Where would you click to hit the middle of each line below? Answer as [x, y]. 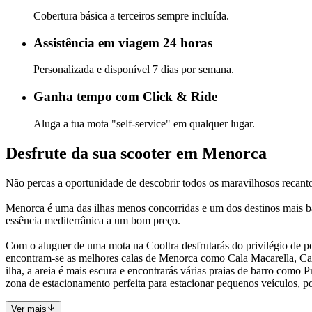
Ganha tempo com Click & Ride [125, 97]
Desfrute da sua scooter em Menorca [136, 153]
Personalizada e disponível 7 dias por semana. [134, 70]
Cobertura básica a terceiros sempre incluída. [131, 15]
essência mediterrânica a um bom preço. [93, 220]
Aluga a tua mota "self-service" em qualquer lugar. [144, 123]
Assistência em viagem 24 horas [123, 42]
